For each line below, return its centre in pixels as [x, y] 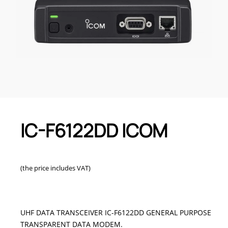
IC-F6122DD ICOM [94, 131]
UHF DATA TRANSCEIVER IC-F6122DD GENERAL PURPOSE [116, 213]
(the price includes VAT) [55, 168]
